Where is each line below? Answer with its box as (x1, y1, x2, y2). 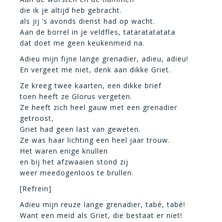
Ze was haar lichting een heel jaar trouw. (20, 135, 170, 145)
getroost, (20, 113, 54, 123)
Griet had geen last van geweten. (20, 124, 141, 134)
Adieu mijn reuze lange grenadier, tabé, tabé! (20, 200, 185, 209)
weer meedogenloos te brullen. (20, 168, 134, 177)
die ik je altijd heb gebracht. (20, 5, 122, 15)
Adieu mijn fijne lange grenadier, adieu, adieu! (20, 54, 188, 63)
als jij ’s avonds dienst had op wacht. (20, 16, 155, 26)
